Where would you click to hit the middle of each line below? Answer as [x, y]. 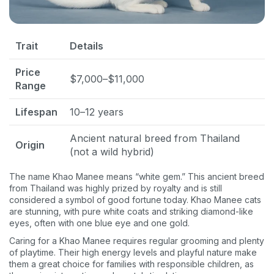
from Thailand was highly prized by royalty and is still [116, 188]
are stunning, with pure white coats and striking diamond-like [131, 212]
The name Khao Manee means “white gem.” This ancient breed [137, 177]
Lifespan [36, 112]
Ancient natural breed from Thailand [155, 139]
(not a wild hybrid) [112, 152]
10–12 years [97, 112]
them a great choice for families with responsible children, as [131, 264]
